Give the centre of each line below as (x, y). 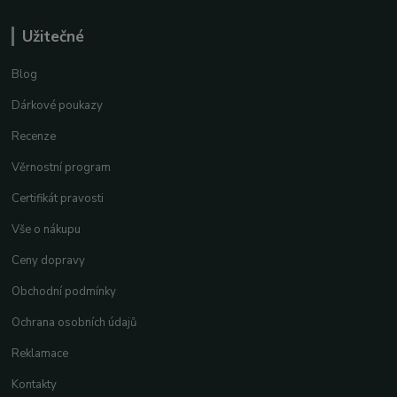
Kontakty (35, 385)
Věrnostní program (62, 168)
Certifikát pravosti (58, 199)
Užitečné (53, 37)
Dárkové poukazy (58, 106)
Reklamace (40, 354)
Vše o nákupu (47, 230)
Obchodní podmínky (64, 292)
